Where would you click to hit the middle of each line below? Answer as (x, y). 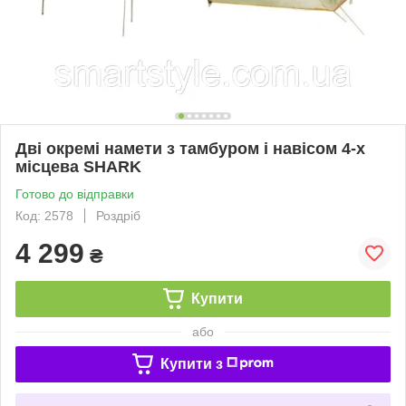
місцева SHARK (78, 166)
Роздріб (118, 215)
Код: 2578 (44, 215)
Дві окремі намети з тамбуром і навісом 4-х (190, 148)
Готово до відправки (75, 193)
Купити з (191, 363)
